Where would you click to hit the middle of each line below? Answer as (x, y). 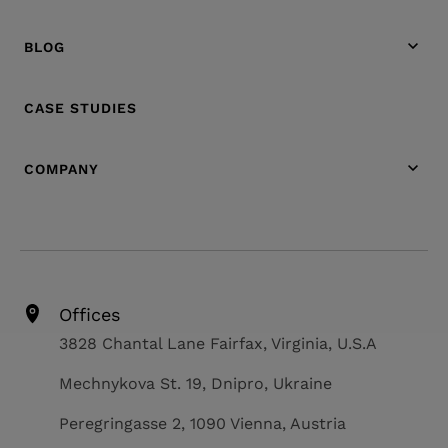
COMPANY (61, 168)
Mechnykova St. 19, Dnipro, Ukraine (195, 383)
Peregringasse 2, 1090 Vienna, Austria (202, 423)
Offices (89, 314)
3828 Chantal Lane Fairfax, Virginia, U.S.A (218, 343)
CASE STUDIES (80, 107)
